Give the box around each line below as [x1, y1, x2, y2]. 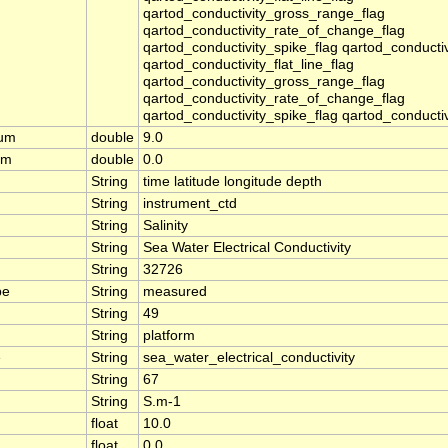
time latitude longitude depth [143, 174, 322, 190]
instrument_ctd [143, 196, 237, 212]
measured [143, 284, 207, 300]
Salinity [143, 218, 188, 234]
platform [143, 328, 195, 344]
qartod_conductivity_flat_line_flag [143, 57, 354, 73]
